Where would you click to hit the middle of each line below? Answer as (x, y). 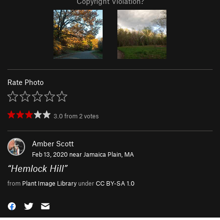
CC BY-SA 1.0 (115, 183)
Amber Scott (53, 143)
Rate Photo (26, 82)
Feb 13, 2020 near (58, 154)
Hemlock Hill (37, 168)
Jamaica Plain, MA (109, 154)
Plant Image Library (49, 183)
